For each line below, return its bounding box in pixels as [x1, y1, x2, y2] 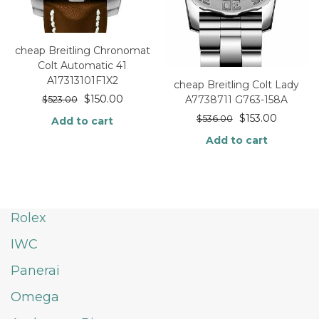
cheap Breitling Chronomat [14, 44, 150, 58]
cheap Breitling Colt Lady [174, 78, 300, 92]
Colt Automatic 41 [38, 59, 127, 73]
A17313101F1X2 [46, 74, 118, 88]
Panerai [11, 263, 60, 279]
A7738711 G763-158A [185, 93, 288, 107]
